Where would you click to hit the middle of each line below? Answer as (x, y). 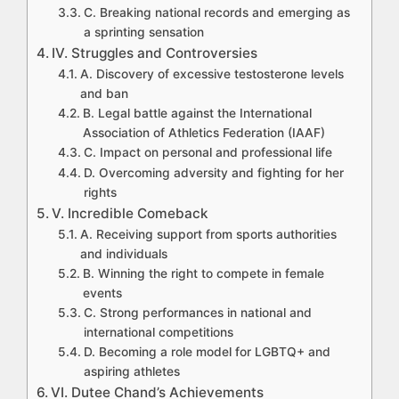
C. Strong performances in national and (197, 313)
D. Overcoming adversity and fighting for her (213, 173)
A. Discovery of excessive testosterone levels (212, 74)
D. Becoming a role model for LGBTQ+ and (207, 352)
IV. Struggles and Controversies (155, 53)
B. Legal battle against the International (197, 114)
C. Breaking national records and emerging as (216, 13)
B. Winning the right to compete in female (203, 274)
